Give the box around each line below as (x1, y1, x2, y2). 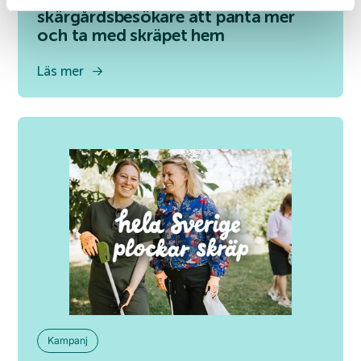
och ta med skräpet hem (37, 24, 225, 46)
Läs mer (37, 63, 85, 79)
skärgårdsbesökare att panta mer (37, 6, 295, 27)
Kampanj (48, 334, 89, 346)
